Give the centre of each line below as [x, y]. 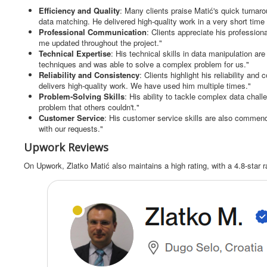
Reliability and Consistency [89, 75]
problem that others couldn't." [89, 107]
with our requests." [71, 129]
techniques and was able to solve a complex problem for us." [144, 64]
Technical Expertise [75, 54]
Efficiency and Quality [79, 11]
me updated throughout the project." [100, 43]
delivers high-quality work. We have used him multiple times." [145, 86]
